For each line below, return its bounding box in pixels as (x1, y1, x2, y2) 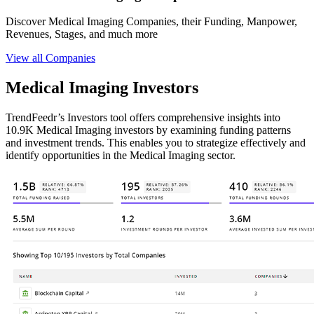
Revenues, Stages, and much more (6, 28, 158, 41)
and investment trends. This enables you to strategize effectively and (6, 137, 306, 149)
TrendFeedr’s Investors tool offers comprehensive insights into (6, 111, 280, 124)
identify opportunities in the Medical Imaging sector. (6, 149, 235, 162)
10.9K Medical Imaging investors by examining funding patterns (6, 124, 291, 137)
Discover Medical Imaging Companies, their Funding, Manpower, (6, 15, 297, 28)
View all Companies (6, 52, 95, 64)
